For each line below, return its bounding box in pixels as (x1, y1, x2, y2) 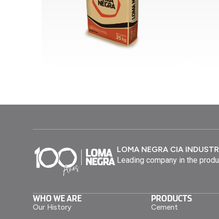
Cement (151, 202, 178, 212)
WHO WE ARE (33, 192, 82, 203)
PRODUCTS (151, 192, 193, 203)
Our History (33, 202, 72, 212)
